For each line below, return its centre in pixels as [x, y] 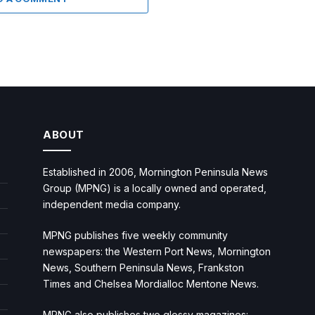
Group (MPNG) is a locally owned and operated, [155, 188]
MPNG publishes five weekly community [135, 235]
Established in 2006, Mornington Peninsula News [155, 172]
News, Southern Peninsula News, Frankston [143, 267]
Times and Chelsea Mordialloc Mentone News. [151, 283]
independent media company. [112, 204]
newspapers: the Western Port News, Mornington [157, 251]
